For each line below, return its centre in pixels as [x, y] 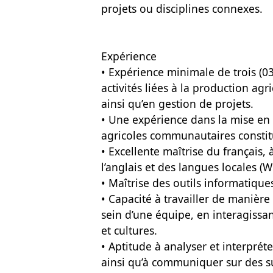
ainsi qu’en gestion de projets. [177, 104]
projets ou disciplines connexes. [182, 9]
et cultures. [129, 230]
